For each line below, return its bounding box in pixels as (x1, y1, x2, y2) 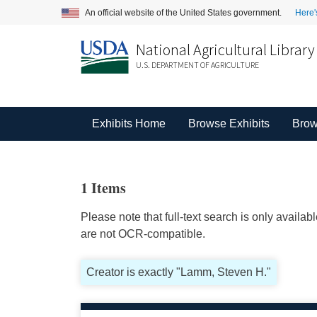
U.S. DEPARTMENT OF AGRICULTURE (135, 59, 259, 70)
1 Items (80, 178, 126, 198)
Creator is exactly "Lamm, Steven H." (86, 266, 271, 278)
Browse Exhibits (188, 117, 270, 129)
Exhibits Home (91, 117, 166, 129)
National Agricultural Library (135, 40, 315, 59)
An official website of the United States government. (85, 7, 284, 18)
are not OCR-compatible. (80, 228, 205, 240)
